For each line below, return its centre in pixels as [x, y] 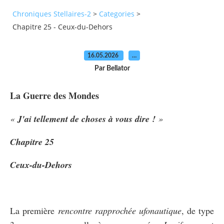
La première [34, 210]
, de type [198, 210]
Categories [117, 14]
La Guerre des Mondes [54, 95]
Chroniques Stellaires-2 [52, 14]
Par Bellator [112, 68]
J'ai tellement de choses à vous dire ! [86, 118]
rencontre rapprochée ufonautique [120, 210]
